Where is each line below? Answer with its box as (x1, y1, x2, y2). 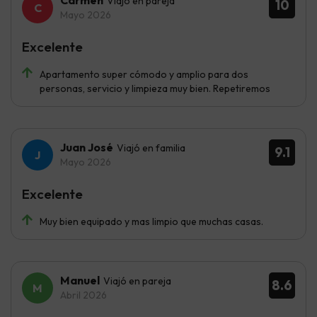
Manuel (60, 272, 100, 287)
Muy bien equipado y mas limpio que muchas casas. (40, 214, 263, 228)
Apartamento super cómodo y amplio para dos (40, 67, 248, 81)
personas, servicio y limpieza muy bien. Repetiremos (40, 81, 270, 95)
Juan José (60, 139, 113, 154)
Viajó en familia (117, 141, 185, 154)
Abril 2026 (60, 288, 107, 301)
